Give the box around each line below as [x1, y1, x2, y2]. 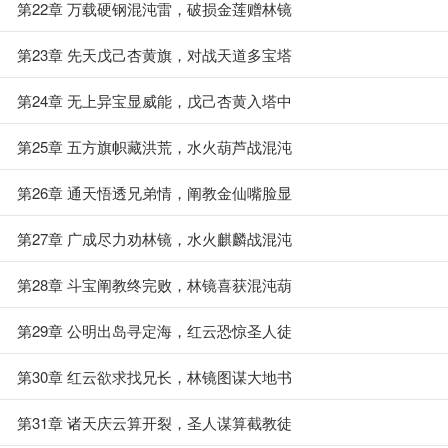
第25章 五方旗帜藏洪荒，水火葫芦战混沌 [17, 136, 292, 157]
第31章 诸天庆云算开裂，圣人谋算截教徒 [17, 412, 292, 433]
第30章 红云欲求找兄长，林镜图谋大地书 [17, 366, 292, 387]
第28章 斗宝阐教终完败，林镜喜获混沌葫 [17, 274, 292, 295]
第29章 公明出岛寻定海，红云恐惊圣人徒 [17, 320, 292, 341]
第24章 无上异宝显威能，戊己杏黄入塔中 [17, 90, 292, 111]
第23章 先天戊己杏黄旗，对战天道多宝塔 [17, 44, 292, 65]
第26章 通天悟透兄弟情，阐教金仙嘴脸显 [17, 182, 292, 203]
